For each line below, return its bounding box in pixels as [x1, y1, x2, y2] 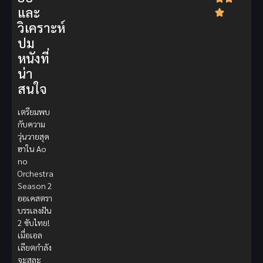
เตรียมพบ [18, 106, 50, 117]
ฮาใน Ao [18, 143, 46, 154]
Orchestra [18, 168, 53, 179]
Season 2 [18, 180, 52, 191]
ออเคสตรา [18, 193, 52, 204]
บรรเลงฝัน [18, 205, 52, 216]
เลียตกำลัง [18, 242, 52, 253]
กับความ [18, 119, 45, 130]
